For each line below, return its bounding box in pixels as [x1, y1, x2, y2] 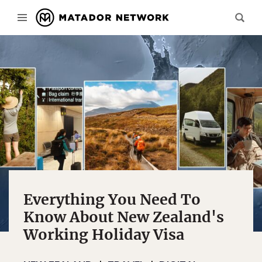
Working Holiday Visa [23, 225, 184, 244]
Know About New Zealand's [23, 208, 224, 226]
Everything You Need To [23, 190, 201, 209]
